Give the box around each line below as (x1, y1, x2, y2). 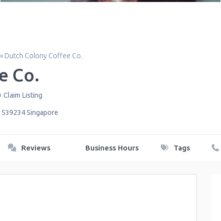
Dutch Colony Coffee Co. (4, 52, 82, 60)
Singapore (27, 109, 58, 117)
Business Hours (83, 144, 139, 152)
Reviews (19, 144, 50, 152)
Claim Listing (3, 91, 42, 100)
